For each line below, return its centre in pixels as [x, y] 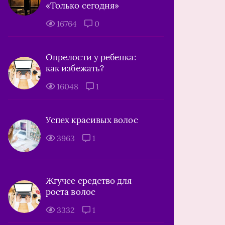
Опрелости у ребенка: [91, 57]
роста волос [71, 192]
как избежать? [75, 68]
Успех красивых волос [92, 120]
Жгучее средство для [89, 181]
